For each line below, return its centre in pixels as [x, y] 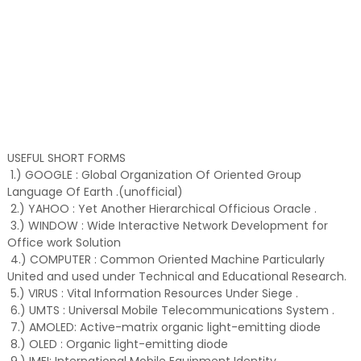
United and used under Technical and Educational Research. [176, 276]
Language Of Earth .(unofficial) [95, 192]
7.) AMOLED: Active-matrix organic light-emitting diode [164, 327]
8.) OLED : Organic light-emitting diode [117, 344]
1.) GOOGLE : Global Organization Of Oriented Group [154, 175]
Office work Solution [64, 243]
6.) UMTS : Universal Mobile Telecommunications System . [170, 310]
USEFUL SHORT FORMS [66, 158]
